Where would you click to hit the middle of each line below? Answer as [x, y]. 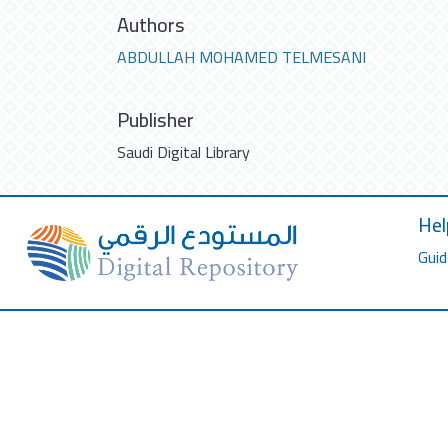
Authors [151, 24]
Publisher [155, 119]
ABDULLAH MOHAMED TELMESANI [241, 56]
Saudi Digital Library [183, 151]
